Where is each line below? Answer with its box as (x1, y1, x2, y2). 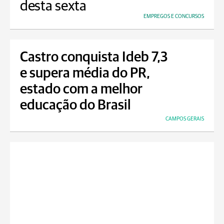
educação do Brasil (20, 98, 131, 112)
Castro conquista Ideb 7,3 (20, 50, 168, 64)
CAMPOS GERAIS (165, 116, 204, 121)
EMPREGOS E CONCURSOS (143, 13, 204, 19)
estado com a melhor (20, 82, 142, 96)
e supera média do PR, (20, 66, 150, 80)
